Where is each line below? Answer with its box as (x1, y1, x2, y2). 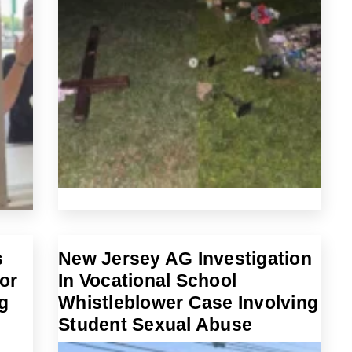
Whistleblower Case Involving (58, 292, 318, 313)
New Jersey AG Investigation (58, 248, 312, 269)
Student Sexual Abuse (58, 314, 252, 335)
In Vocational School (58, 270, 236, 291)
